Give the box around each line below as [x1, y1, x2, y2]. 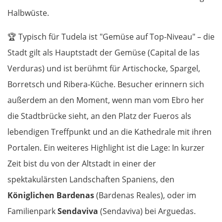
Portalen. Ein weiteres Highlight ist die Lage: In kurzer [7, 142, 205, 153]
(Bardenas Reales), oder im [94, 189, 196, 201]
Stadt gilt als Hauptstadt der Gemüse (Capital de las [7, 47, 200, 58]
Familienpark [7, 205, 57, 217]
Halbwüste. [7, 7, 49, 18]
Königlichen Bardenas [7, 189, 94, 201]
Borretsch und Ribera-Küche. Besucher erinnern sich [7, 78, 204, 90]
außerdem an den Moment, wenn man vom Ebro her [7, 94, 204, 106]
